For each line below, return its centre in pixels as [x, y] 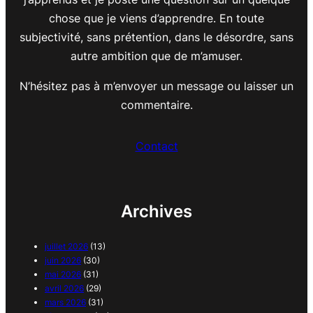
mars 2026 [65, 302]
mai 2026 [63, 274]
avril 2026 [64, 288]
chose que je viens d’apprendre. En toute [156, 18]
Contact [156, 146]
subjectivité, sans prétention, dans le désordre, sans [156, 37]
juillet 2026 [66, 246]
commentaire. [156, 105]
